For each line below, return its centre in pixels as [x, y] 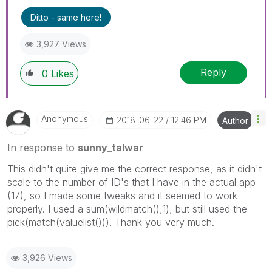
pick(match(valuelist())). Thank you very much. [111, 222]
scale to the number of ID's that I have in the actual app [131, 182]
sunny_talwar [110, 147]
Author [235, 120]
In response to [42, 147]
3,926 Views [47, 257]
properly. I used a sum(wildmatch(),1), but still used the [127, 209]
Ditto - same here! [66, 17]
